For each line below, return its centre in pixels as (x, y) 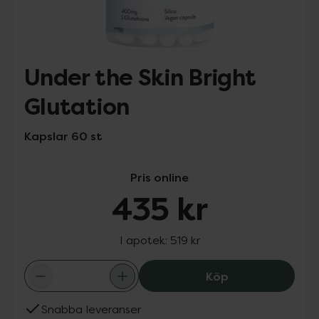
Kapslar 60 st (63, 136)
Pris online (159, 177)
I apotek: (145, 240)
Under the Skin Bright (140, 78)
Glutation (77, 107)
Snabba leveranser (91, 309)
